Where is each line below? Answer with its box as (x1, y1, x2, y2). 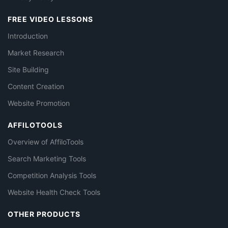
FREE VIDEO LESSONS (8, 15, 93, 24)
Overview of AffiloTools (8, 137, 83, 147)
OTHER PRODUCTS (8, 210, 80, 219)
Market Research (8, 48, 64, 58)
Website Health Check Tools (8, 188, 100, 197)
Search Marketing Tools (8, 154, 86, 163)
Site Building (8, 65, 49, 74)
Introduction (8, 32, 48, 41)
